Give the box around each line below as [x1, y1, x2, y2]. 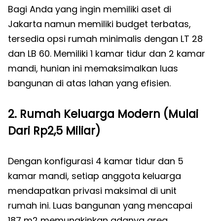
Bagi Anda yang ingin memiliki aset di [8, 3, 171, 15]
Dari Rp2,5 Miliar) [8, 123, 101, 139]
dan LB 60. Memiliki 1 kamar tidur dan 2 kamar [8, 47, 205, 60]
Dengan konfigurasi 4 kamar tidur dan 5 [8, 155, 184, 167]
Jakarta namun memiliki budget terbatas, [8, 18, 191, 30]
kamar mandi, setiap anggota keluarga [8, 170, 181, 182]
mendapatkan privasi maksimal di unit [8, 184, 177, 197]
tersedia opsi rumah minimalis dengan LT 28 [8, 33, 203, 45]
